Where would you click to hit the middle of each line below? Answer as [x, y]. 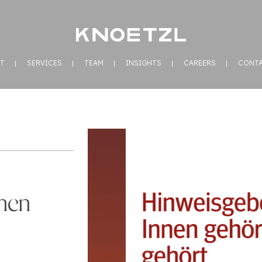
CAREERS [200, 63]
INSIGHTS [144, 63]
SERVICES [44, 63]
